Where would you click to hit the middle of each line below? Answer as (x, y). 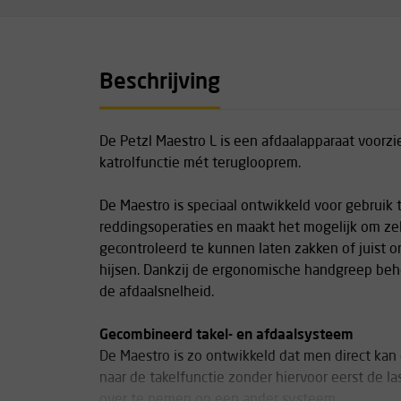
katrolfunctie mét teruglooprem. (202, 164)
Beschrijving (160, 83)
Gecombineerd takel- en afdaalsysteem (226, 336)
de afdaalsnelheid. (158, 293)
